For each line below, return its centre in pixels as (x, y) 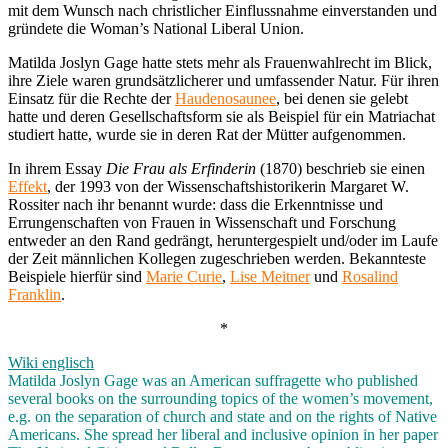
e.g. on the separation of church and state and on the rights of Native (222, 416)
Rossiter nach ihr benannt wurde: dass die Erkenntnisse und (195, 204)
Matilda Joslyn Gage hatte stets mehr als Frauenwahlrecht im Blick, (220, 62)
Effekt (27, 186)
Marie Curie (184, 276)
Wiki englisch (51, 362)
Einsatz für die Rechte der (91, 98)
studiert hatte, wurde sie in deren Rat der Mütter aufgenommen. (207, 134)
